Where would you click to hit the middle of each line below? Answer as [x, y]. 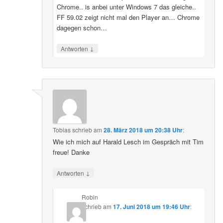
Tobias [62, 129]
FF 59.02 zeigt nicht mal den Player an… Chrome [128, 17]
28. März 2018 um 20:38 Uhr [143, 130]
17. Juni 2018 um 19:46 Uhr [151, 206]
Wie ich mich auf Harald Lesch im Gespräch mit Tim [128, 141]
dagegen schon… [82, 27]
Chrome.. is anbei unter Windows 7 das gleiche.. [126, 6]
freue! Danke [71, 152]
